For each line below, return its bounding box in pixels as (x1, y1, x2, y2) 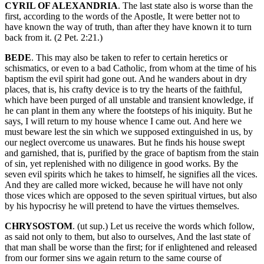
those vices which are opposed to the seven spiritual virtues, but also (5, 190, 257, 201)
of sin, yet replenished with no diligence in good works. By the (5, 159, 238, 169)
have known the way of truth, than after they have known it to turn (5, 22, 252, 32)
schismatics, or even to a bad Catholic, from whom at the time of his (5, 63, 256, 74)
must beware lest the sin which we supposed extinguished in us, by (5, 127, 253, 137)
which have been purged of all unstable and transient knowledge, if (5, 95, 253, 105)
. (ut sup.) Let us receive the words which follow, (72, 221, 255, 232)
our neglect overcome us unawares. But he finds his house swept (5, 137, 245, 148)
